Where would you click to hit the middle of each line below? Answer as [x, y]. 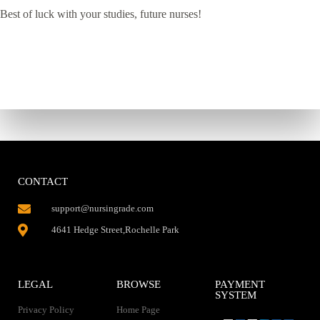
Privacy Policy [46, 310]
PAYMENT [240, 284]
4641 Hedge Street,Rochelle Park [115, 230]
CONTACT [43, 181]
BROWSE [138, 284]
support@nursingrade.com [102, 208]
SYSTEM [235, 295]
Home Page [138, 310]
